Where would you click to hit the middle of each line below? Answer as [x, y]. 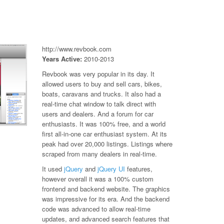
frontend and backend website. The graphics [106, 189]
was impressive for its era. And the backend [105, 199]
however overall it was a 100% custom [97, 179]
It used [53, 169]
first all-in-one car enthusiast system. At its [104, 134]
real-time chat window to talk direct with [99, 104]
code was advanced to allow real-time [96, 209]
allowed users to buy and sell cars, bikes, [102, 84]
